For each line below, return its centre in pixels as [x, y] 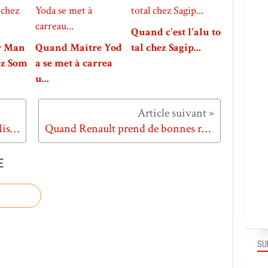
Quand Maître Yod [79, 48]
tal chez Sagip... [166, 48]
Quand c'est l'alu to [176, 32]
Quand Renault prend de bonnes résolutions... [206, 129]
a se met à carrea [74, 63]
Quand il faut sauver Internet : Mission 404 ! [15, 129]
